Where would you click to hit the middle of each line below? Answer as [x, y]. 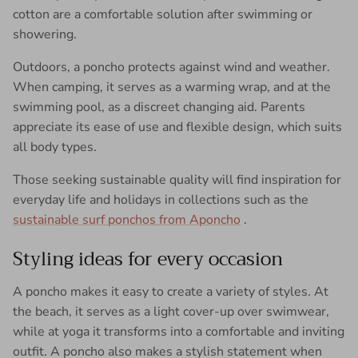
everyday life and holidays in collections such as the [161, 199]
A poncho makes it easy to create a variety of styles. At [171, 291]
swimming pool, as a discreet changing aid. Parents [159, 107]
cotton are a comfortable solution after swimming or [163, 14]
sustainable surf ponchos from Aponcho [127, 219]
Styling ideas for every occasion [148, 259]
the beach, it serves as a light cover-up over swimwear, [171, 311]
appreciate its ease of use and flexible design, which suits [177, 127]
